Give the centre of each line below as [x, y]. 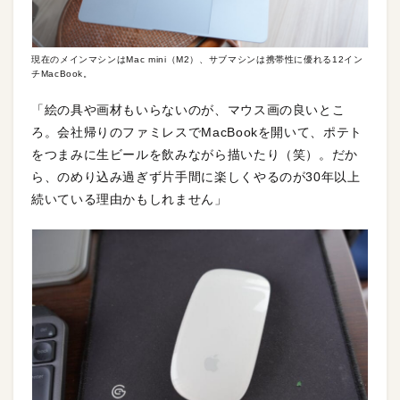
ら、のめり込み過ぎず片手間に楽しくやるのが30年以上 [196, 176]
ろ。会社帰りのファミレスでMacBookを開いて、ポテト [197, 132]
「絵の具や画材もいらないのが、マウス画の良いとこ [188, 109]
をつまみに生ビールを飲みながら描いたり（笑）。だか [195, 154]
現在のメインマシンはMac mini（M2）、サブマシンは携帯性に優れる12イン [197, 59]
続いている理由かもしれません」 [129, 199]
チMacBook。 [62, 73]
